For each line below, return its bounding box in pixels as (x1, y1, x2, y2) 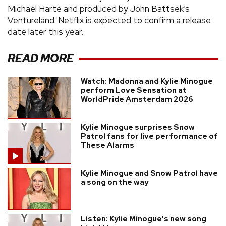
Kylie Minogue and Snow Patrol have (81, 167, 218, 178)
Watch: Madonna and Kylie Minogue (81, 76, 213, 86)
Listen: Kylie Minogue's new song (81, 213, 206, 224)
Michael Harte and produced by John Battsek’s (8, 3, 190, 14)
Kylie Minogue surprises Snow (81, 122, 195, 132)
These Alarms (81, 140, 134, 150)
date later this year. (8, 26, 83, 37)
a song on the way (81, 177, 149, 187)
